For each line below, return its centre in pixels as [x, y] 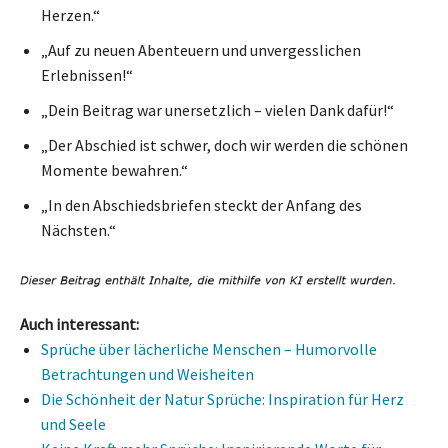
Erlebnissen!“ [87, 74]
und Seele [73, 424]
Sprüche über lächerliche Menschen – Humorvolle [209, 349]
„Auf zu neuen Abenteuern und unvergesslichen [201, 49]
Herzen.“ [70, 14]
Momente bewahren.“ [114, 169]
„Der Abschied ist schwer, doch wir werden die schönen [224, 144]
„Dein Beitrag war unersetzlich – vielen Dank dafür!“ [217, 109]
